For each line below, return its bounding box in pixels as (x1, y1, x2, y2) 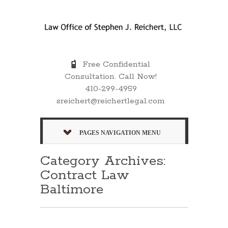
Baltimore (40, 180, 103, 198)
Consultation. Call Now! (65, 71, 157, 82)
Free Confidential (77, 59, 151, 70)
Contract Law (40, 166, 129, 184)
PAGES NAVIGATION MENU (79, 129, 161, 136)
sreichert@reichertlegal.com (56, 95, 165, 106)
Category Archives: (40, 152, 165, 170)
